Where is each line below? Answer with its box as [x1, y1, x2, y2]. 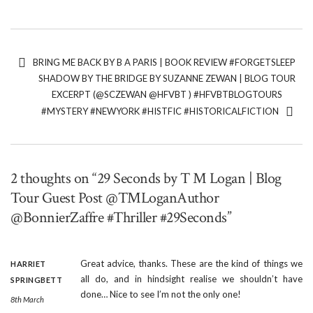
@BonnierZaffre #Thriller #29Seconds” [10, 208, 231, 228]
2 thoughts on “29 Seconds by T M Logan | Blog [10, 168, 282, 189]
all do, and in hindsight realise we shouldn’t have [80, 273, 303, 285]
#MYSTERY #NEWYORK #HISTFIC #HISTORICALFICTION [41, 105, 279, 117]
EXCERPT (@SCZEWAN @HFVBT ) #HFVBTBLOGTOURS [52, 89, 282, 101]
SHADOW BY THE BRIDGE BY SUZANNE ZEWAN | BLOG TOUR [38, 73, 296, 85]
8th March [10, 295, 44, 305]
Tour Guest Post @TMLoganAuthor [10, 188, 219, 209]
